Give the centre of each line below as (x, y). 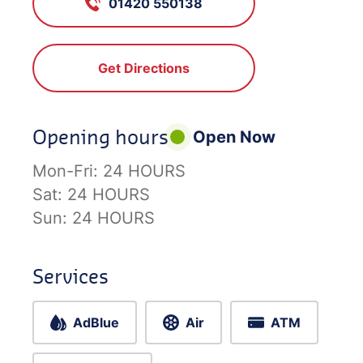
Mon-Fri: (68, 171)
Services (70, 275)
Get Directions (144, 68)
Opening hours (100, 136)
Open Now (234, 137)
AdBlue (96, 322)
